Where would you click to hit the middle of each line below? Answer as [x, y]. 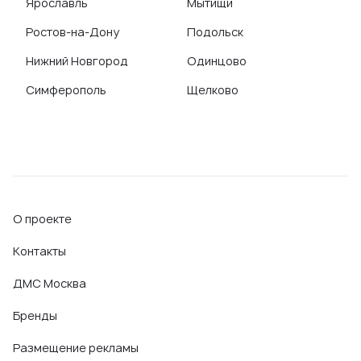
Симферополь [66, 90]
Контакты [39, 251]
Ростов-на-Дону [73, 32]
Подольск [215, 32]
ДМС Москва [50, 283]
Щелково [213, 90]
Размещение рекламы [76, 348]
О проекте [42, 219]
